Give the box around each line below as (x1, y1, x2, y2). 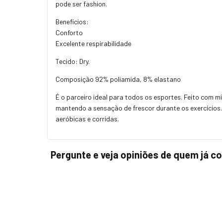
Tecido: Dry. (55, 56, 90, 65)
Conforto (55, 28, 83, 37)
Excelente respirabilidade (55, 39, 131, 48)
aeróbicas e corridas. (55, 114, 119, 123)
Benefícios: (55, 17, 89, 26)
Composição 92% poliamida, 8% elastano (55, 74, 181, 83)
